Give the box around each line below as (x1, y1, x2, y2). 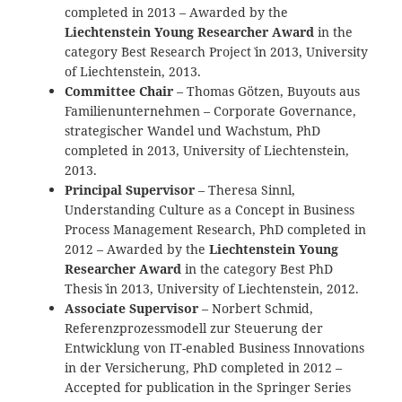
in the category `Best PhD (181, 259, 334, 277)
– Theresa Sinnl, (195, 180, 296, 198)
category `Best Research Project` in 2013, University (65, 42, 369, 60)
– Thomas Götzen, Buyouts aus (173, 82, 361, 100)
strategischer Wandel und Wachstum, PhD (65, 121, 321, 139)
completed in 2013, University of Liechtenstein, (65, 141, 350, 159)
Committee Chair (65, 82, 174, 100)
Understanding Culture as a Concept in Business (65, 200, 355, 218)
